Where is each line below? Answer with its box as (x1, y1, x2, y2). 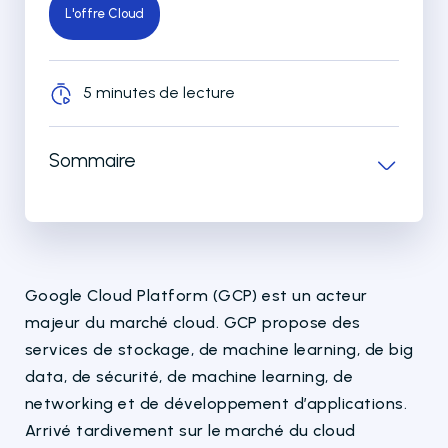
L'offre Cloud (65, 5, 144, 21)
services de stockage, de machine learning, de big (25, 339, 414, 359)
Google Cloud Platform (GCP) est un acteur (25, 285, 368, 305)
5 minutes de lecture (83, 82, 235, 102)
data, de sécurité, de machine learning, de (25, 366, 354, 386)
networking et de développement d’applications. (25, 393, 408, 413)
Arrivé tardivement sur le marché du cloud (25, 420, 356, 440)
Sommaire (49, 148, 136, 172)
